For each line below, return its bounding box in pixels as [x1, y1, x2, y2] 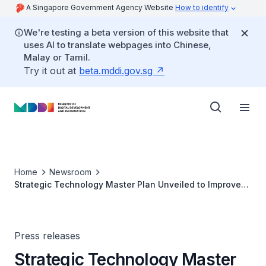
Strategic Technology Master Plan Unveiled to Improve [14, 179, 241, 189]
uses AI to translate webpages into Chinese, [24, 39, 211, 50]
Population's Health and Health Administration [14, 192, 207, 202]
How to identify [175, 3, 229, 12]
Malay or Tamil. [24, 52, 90, 63]
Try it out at [24, 65, 79, 77]
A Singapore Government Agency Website [26, 3, 175, 12]
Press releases [14, 230, 80, 242]
